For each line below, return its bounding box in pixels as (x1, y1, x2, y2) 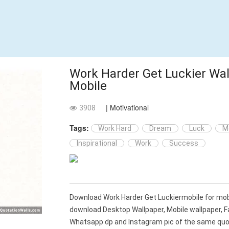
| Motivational (106, 102, 149, 112)
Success (169, 139, 199, 147)
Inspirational (77, 139, 118, 147)
